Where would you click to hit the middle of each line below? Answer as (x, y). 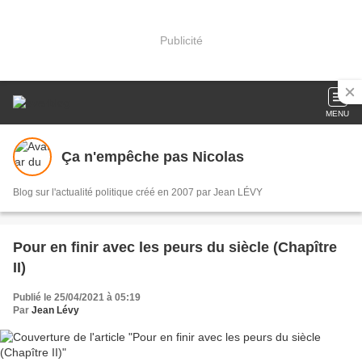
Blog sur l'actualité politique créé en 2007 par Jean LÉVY (138, 192)
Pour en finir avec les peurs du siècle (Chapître (175, 247)
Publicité (181, 40)
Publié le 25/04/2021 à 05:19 (77, 297)
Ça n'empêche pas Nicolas (153, 156)
